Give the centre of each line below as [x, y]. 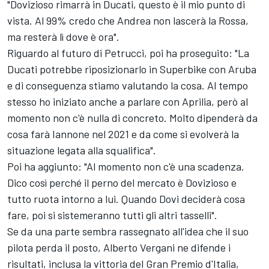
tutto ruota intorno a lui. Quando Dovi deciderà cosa [126, 198]
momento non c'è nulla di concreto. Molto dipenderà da [132, 117]
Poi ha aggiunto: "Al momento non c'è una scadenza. [126, 166]
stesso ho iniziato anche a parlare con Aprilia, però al [128, 101]
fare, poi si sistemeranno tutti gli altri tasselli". [112, 215]
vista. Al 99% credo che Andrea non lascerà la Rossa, [128, 20]
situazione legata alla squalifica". [82, 150]
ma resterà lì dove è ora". [63, 36]
